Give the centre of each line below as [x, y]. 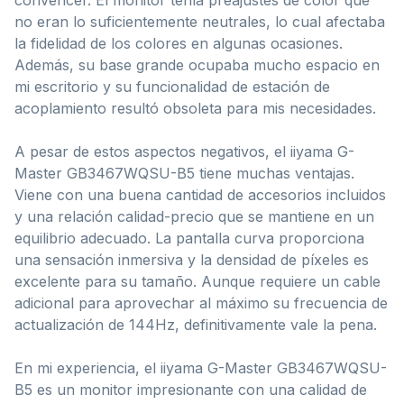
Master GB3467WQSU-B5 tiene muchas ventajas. [184, 173]
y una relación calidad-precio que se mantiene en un [194, 216]
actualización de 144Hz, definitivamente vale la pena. [196, 324]
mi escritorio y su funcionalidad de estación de [172, 86]
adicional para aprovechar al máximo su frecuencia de [201, 303]
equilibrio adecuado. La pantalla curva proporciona [189, 238]
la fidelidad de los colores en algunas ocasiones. [179, 43]
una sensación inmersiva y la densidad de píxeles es [192, 259]
